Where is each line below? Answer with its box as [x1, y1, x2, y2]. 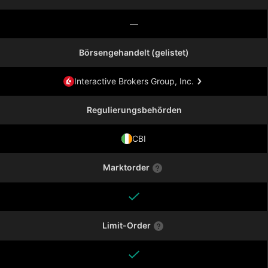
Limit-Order [102, 220, 151, 231]
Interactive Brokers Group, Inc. [74, 76, 194, 86]
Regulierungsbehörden [86, 105, 182, 115]
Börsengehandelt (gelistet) [79, 47, 189, 57]
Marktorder [103, 162, 150, 172]
